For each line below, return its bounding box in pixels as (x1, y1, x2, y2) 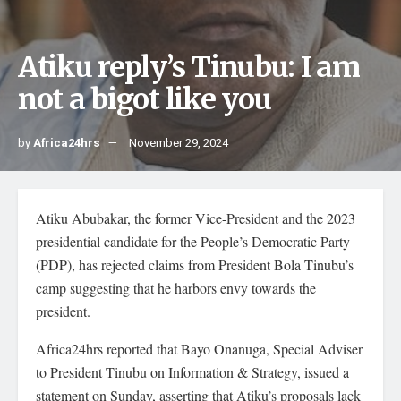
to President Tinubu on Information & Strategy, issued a (36, 363, 349, 381)
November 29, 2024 (129, 134, 228, 151)
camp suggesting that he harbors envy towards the (36, 278, 316, 297)
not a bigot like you (18, 81, 271, 117)
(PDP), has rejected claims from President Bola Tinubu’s (36, 255, 354, 274)
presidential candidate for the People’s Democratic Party (36, 232, 350, 251)
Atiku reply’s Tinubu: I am (18, 49, 360, 85)
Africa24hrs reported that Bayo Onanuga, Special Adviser (36, 339, 363, 358)
